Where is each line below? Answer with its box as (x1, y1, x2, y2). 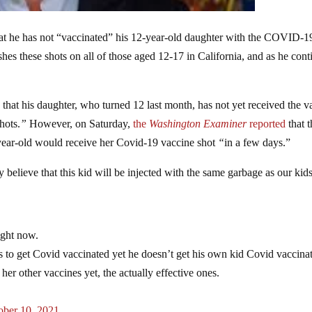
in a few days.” (224, 136, 291, 148)
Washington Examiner (149, 117, 247, 130)
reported (249, 117, 286, 130)
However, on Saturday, (26, 117, 134, 130)
